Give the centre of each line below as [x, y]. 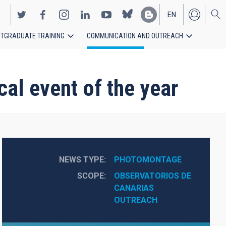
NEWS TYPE [81, 160]
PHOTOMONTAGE [148, 160]
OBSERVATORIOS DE [152, 176]
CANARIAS [134, 188]
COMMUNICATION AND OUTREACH [135, 36]
